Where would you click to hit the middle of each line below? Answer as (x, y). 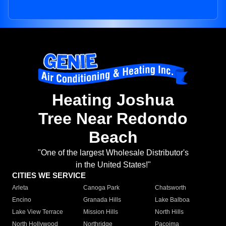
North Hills (169, 212)
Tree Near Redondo (113, 119)
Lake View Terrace (38, 212)
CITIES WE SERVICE (49, 176)
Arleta (20, 188)
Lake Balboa (172, 200)
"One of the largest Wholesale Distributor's (113, 153)
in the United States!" (113, 165)
